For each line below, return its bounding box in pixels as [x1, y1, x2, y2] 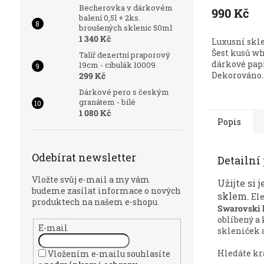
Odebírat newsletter [31, 150, 136, 164]
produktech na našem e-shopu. [31, 196, 159, 207]
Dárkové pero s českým [78, 87, 169, 97]
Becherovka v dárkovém [78, 2, 173, 13]
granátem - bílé [78, 97, 136, 107]
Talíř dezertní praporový [78, 49, 170, 60]
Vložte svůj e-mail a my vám [31, 174, 150, 185]
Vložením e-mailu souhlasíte [48, 247, 171, 259]
